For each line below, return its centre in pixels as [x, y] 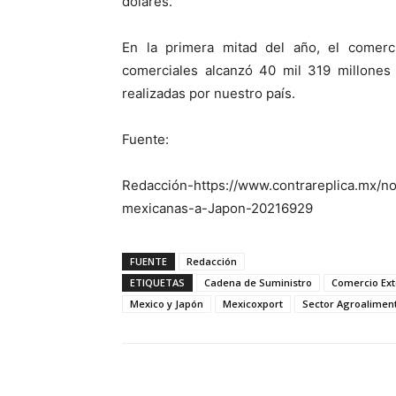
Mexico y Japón [167, 303]
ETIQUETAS [157, 282]
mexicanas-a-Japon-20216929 [217, 208]
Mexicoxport [253, 303]
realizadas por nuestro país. [209, 93]
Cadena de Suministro [258, 282]
